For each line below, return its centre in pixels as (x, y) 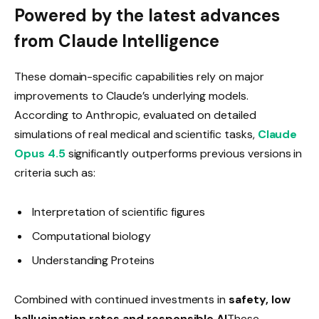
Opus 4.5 (40, 153)
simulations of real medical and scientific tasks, (136, 134)
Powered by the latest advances (147, 15)
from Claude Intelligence (117, 41)
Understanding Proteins (93, 261)
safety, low (260, 300)
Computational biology (91, 236)
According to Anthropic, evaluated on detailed (135, 115)
